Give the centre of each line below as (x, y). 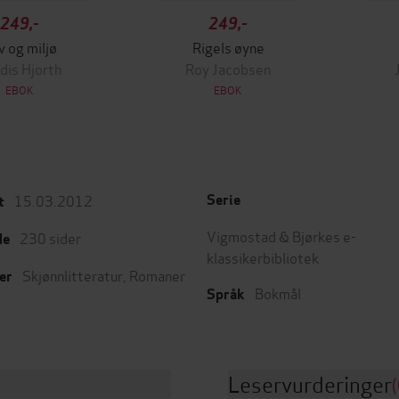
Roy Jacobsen (228, 68)
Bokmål (278, 293)
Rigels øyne (228, 47)
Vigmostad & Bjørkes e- (281, 236)
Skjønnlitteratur (73, 275)
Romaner (157, 275)
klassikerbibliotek (263, 257)
